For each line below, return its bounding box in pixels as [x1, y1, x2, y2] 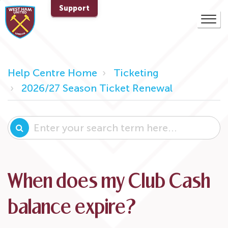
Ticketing [113, 67, 159, 79]
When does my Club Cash [8, 173, 210, 192]
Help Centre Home [8, 67, 97, 79]
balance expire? [8, 199, 136, 218]
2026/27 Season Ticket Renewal [21, 82, 173, 94]
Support [59, 4, 90, 13]
